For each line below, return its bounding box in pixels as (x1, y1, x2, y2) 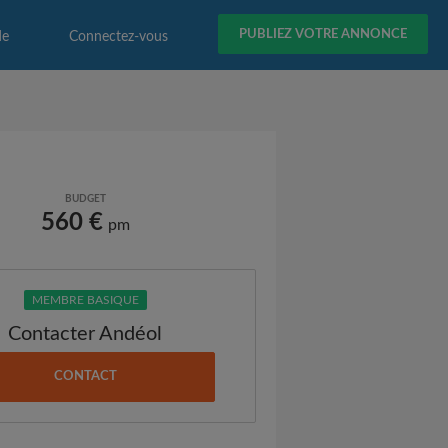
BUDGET (64, 194, 106, 204)
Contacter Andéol (8, 324, 163, 344)
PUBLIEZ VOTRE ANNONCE (239, 28, 407, 42)
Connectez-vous (69, 30, 168, 44)
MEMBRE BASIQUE (31, 294, 139, 306)
